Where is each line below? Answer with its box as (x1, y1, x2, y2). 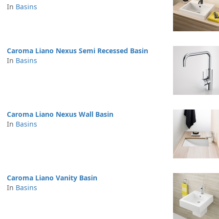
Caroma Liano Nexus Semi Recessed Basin (7, 46, 148, 55)
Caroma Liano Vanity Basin (7, 173, 97, 182)
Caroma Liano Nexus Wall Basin (7, 109, 113, 119)
